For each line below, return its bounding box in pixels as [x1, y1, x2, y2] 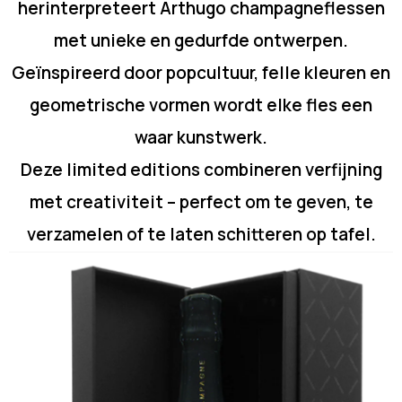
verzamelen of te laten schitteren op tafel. [26, 223, 376, 246]
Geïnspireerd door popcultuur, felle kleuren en [12, 61, 390, 84]
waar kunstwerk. [135, 126, 267, 149]
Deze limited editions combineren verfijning [20, 158, 382, 181]
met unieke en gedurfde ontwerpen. [54, 29, 348, 52]
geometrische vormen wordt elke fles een [30, 93, 372, 117]
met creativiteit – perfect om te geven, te [29, 190, 373, 214]
